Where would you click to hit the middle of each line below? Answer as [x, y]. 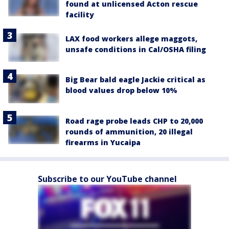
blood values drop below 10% [121, 90]
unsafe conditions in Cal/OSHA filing [136, 49]
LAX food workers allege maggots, [131, 39]
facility [80, 15]
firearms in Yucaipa [103, 142]
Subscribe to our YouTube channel [107, 179]
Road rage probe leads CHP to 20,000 [134, 121]
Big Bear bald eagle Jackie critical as [135, 80]
